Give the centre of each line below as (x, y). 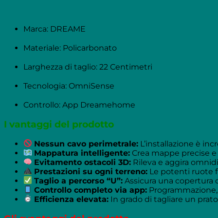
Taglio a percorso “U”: (79, 181)
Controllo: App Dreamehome (79, 105)
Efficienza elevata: (72, 199)
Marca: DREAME (54, 29)
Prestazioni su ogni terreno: (91, 171)
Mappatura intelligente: (82, 153)
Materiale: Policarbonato (70, 48)
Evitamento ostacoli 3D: (83, 162)
